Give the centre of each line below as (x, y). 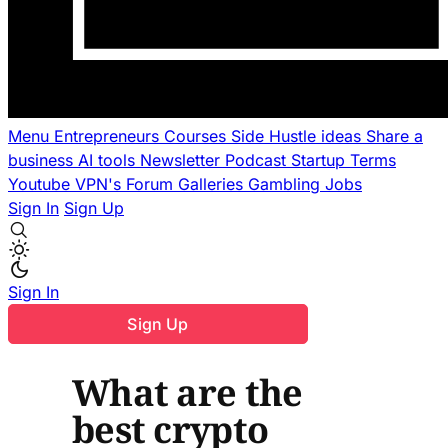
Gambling (286, 184)
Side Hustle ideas (298, 136)
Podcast (258, 160)
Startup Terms (343, 160)
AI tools (109, 160)
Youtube (41, 184)
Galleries (213, 184)
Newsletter (182, 160)
